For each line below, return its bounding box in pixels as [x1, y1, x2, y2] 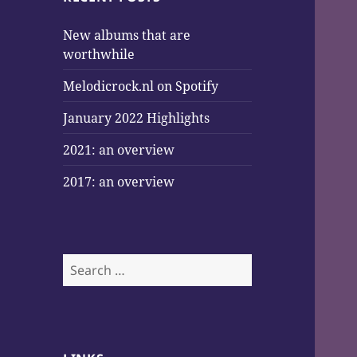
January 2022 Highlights [63, 108, 210, 127]
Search [62, 253, 105, 272]
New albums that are [63, 25, 191, 44]
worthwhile [63, 45, 135, 63]
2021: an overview [63, 140, 175, 159]
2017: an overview [63, 172, 175, 190]
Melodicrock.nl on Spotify [63, 76, 219, 95]
